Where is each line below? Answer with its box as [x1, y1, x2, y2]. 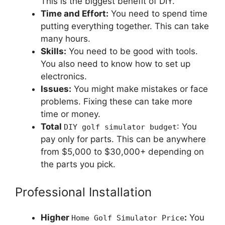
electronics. [41, 71, 87, 81]
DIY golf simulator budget [64, 122, 177, 132]
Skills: [41, 46, 66, 56]
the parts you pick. [41, 159, 116, 169]
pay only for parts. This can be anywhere [41, 134, 206, 144]
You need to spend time [108, 8, 207, 19]
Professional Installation [15, 185, 152, 200]
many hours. [41, 33, 90, 44]
